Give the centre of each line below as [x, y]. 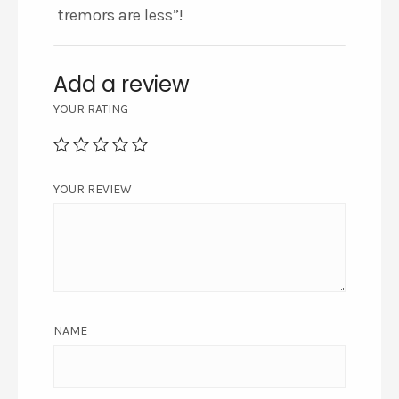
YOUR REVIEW [93, 189]
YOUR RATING [91, 109]
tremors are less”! [121, 15]
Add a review [122, 84]
